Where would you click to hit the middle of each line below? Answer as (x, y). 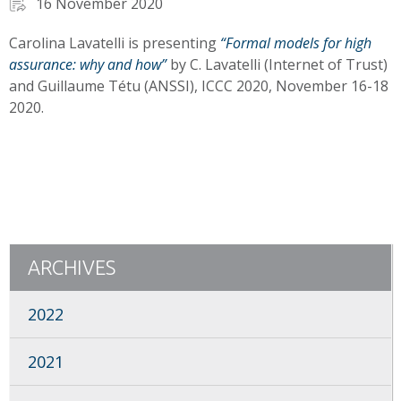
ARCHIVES (72, 267)
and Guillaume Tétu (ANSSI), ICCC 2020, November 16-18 (199, 86)
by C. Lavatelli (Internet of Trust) (277, 64)
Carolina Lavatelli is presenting (115, 43)
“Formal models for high (296, 43)
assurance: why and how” (88, 64)
